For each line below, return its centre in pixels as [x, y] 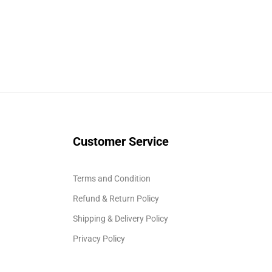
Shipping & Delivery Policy [120, 218]
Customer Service [121, 141]
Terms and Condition [111, 178]
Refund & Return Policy [116, 198]
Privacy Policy [99, 238]
